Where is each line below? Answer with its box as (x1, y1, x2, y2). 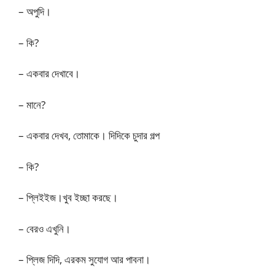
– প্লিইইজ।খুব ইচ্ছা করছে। (18, 190, 118, 204)
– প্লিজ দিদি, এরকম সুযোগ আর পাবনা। (18, 252, 150, 266)
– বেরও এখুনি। (18, 221, 71, 236)
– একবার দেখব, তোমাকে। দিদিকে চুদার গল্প (18, 128, 160, 142)
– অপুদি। (18, 4, 51, 18)
